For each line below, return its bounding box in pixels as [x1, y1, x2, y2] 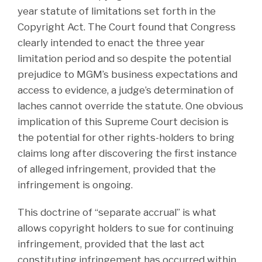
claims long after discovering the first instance [18, 147, 237, 159]
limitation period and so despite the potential [18, 52, 231, 64]
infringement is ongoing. [18, 178, 133, 191]
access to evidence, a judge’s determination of [18, 84, 234, 96]
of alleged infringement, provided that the [18, 163, 216, 175]
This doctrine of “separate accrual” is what [18, 206, 216, 218]
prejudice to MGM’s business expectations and [18, 68, 237, 80]
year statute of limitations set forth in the [18, 5, 216, 17]
